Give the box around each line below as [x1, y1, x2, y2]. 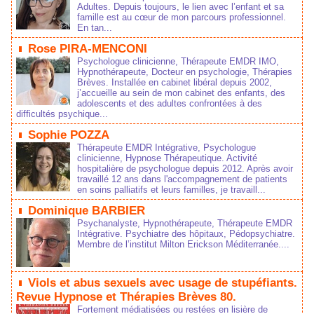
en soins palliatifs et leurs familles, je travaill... [77, 184, 266, 195]
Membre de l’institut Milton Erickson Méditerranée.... [77, 239, 289, 250]
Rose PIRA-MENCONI [28, 42, 147, 55]
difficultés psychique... [16, 109, 108, 119]
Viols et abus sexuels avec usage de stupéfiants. [28, 276, 297, 289]
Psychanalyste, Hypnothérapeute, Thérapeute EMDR [77, 218, 292, 228]
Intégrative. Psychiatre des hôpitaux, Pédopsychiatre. [77, 228, 295, 239]
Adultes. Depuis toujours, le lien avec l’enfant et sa [77, 1, 284, 12]
